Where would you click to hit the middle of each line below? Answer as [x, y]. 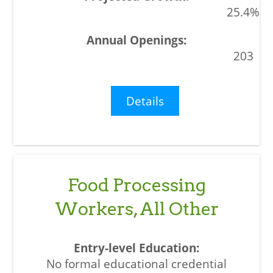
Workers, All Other [136, 209]
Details [145, 101]
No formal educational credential [136, 264]
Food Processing [136, 185]
